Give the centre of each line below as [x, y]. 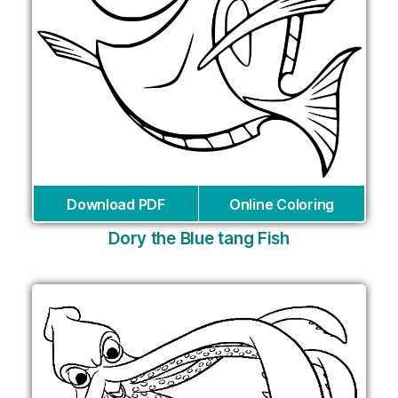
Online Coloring [282, 205]
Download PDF [116, 205]
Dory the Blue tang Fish [199, 239]
